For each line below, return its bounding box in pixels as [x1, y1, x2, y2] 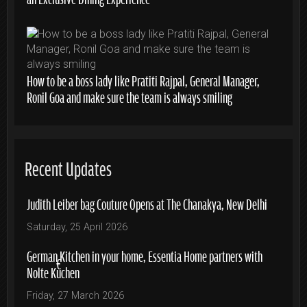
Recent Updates [25, 153, 112, 181]
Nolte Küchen [27, 261, 79, 282]
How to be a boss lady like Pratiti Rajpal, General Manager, [27, 69, 260, 90]
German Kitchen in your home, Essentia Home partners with [27, 245, 262, 265]
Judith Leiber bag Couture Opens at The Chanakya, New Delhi [27, 193, 267, 213]
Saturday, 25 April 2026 [27, 221, 127, 233]
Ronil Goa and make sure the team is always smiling [27, 86, 232, 106]
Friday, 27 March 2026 [27, 289, 124, 302]
